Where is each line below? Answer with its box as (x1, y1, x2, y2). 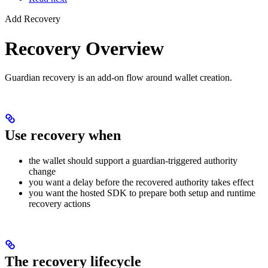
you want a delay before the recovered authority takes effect (29, 177, 254, 188)
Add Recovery (5, 14, 60, 25)
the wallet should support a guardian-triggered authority (29, 156, 237, 166)
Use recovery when (5, 127, 121, 144)
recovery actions (29, 199, 90, 209)
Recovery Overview (5, 37, 164, 59)
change (29, 166, 56, 177)
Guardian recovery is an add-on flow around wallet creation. (5, 72, 232, 83)
